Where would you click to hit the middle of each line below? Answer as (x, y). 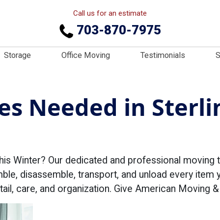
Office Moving (86, 55)
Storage (17, 55)
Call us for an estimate (110, 13)
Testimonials (163, 55)
